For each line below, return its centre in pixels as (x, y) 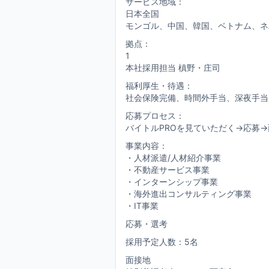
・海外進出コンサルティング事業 (189, 194)
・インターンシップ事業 (172, 182)
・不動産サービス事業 (168, 170)
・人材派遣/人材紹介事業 (173, 158)
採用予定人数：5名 (162, 242)
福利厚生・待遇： (159, 86)
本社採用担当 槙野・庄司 (173, 68)
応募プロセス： (155, 116)
